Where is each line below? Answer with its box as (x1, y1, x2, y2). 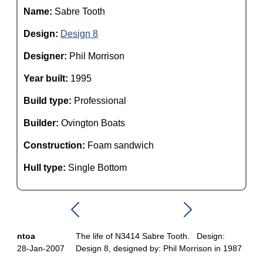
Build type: (23, 96, 74, 106)
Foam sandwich (87, 140, 154, 150)
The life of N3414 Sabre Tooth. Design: (76, 231, 225, 241)
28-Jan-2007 (17, 244, 65, 253)
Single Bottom (68, 163, 127, 173)
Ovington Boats (61, 118, 125, 128)
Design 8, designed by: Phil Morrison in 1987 (76, 244, 242, 253)
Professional (74, 96, 126, 106)
